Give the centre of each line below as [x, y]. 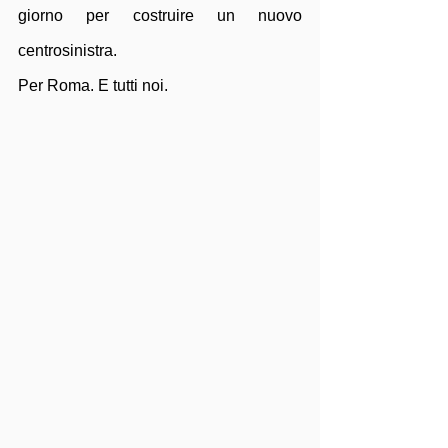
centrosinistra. [69, 50]
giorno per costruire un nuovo [160, 15]
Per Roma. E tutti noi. [93, 85]
